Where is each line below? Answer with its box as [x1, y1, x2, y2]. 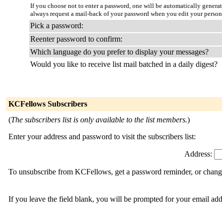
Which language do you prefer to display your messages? [30, 48, 209, 56]
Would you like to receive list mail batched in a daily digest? [30, 60, 218, 68]
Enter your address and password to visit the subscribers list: [8, 132, 196, 141]
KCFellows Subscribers [8, 100, 87, 108]
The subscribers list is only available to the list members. [11, 115, 187, 124]
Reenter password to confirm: [30, 35, 122, 43]
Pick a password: [30, 21, 83, 30]
